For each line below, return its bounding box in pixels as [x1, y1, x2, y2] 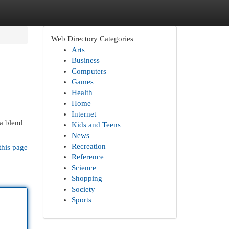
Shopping [71, 174, 102, 182]
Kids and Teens [71, 121, 121, 129]
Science [71, 164, 96, 172]
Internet [71, 110, 96, 118]
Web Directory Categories [51, 35, 133, 43]
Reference [71, 153, 104, 161]
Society [71, 185, 95, 193]
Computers [71, 67, 106, 75]
